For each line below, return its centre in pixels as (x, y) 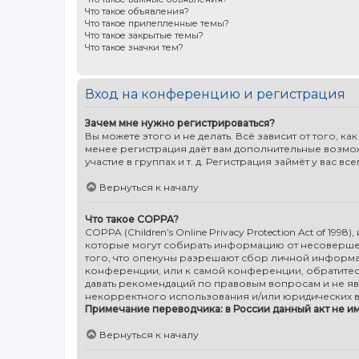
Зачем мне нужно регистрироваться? (180, 123)
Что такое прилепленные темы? (157, 23)
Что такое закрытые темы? (144, 35)
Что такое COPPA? (132, 219)
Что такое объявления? (137, 11)
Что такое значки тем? (134, 47)
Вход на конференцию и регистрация (215, 94)
